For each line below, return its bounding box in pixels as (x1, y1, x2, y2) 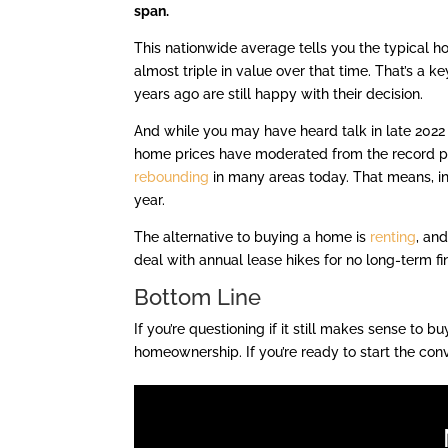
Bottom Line (134, 284, 262, 311)
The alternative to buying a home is (134, 229, 371, 246)
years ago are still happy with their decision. (134, 86, 424, 103)
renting (370, 229, 417, 246)
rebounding (134, 169, 210, 186)
